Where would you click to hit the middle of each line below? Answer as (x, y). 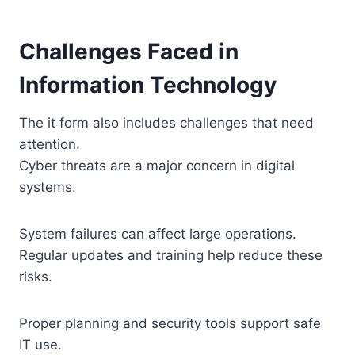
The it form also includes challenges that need (166, 123)
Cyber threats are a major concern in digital (157, 166)
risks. (36, 277)
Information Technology (148, 85)
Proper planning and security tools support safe (170, 324)
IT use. (40, 345)
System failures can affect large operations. (158, 234)
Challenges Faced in (129, 52)
